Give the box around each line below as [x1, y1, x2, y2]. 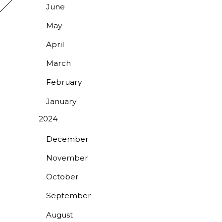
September [46, 191, 91, 201]
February [46, 77, 82, 87]
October [46, 172, 79, 182]
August [46, 210, 73, 220]
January [46, 96, 76, 106]
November [46, 153, 88, 163]
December [46, 134, 89, 144]
